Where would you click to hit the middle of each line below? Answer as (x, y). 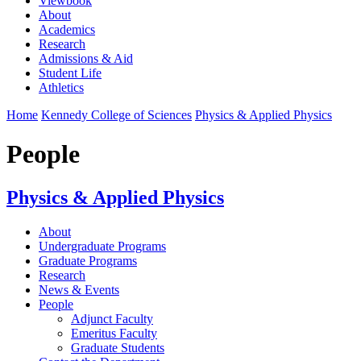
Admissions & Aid (86, 58)
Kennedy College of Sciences (116, 114)
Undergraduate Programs (102, 246)
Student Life (70, 73)
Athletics (61, 87)
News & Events (79, 289)
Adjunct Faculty (112, 318)
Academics (67, 29)
